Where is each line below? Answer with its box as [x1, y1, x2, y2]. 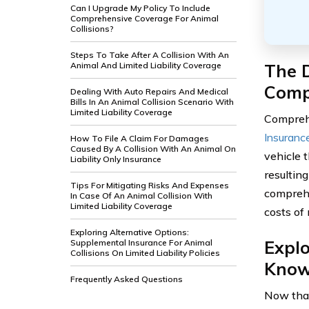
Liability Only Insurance [70, 154, 161, 164]
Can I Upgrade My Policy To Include [70, 3, 210, 13]
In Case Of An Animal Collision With [70, 190, 212, 201]
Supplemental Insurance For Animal [70, 237, 212, 248]
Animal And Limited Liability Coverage [70, 60, 221, 70]
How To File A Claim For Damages [70, 133, 209, 143]
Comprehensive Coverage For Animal [70, 13, 219, 23]
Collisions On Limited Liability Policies [70, 248, 220, 258]
